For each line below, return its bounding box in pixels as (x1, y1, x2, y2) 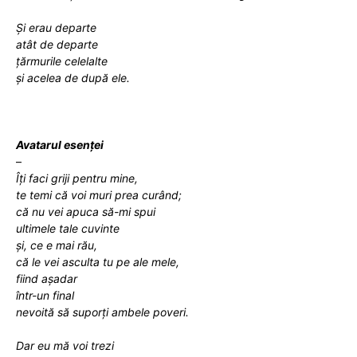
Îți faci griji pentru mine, (16, 171, 138, 185)
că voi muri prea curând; (55, 187, 182, 202)
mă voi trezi (53, 338, 114, 352)
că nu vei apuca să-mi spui (16, 204, 155, 218)
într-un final (16, 288, 74, 302)
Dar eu (16, 338, 53, 352)
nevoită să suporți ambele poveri (16, 304, 186, 319)
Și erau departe (16, 20, 96, 34)
